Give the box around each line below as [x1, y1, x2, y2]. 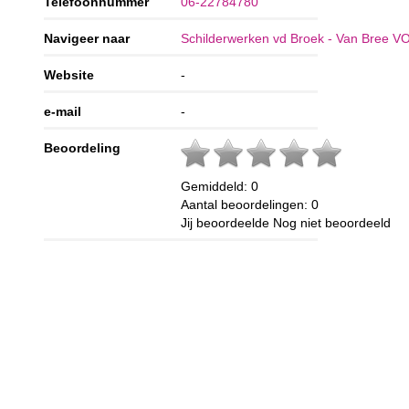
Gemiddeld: [181, 179, 252, 194]
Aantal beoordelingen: [181, 197, 312, 213]
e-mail [44, 104, 82, 120]
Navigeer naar [44, 31, 131, 47]
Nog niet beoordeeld [273, 215, 392, 231]
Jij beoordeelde [181, 215, 274, 231]
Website [44, 68, 95, 83]
